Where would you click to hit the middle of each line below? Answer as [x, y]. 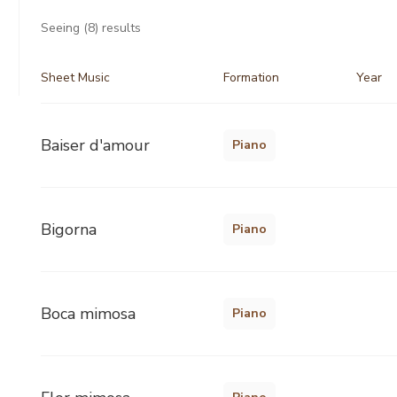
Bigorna [69, 229]
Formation [251, 77]
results [120, 27]
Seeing [62, 27]
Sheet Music [75, 77]
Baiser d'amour [95, 145]
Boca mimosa [88, 313]
